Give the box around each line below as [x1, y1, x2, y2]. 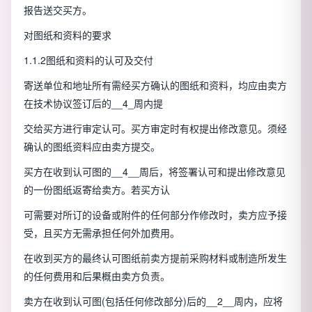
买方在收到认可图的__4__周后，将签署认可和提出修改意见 [24, 164, 286, 179]
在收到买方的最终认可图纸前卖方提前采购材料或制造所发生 [24, 251, 287, 265]
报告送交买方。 [24, 3, 92, 17]
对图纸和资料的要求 [24, 28, 111, 42]
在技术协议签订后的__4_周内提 [24, 96, 163, 111]
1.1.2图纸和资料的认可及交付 [24, 53, 153, 68]
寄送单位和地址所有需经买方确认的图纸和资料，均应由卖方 [24, 78, 287, 93]
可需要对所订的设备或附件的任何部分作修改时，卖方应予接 [24, 208, 287, 222]
